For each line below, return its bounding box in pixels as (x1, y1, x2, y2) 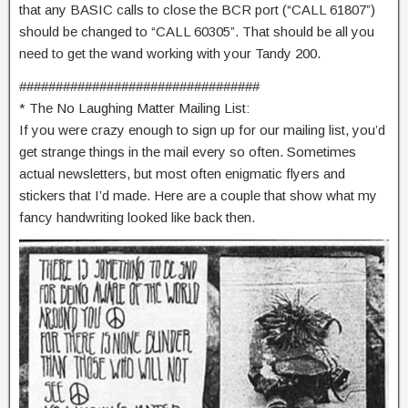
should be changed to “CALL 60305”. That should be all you (19, 23, 374, 39)
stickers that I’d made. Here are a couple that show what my (19, 187, 377, 203)
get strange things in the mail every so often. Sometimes (19, 143, 356, 159)
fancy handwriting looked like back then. (19, 209, 255, 225)
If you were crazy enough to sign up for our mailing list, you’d (19, 121, 385, 138)
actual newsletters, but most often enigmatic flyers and (19, 165, 345, 181)
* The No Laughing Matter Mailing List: (19, 99, 250, 116)
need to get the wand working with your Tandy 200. (19, 45, 321, 61)
